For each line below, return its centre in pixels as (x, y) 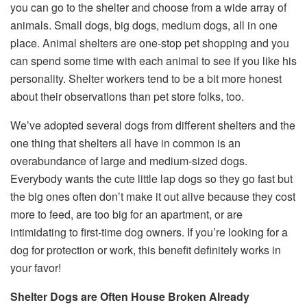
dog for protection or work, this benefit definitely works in (146, 250)
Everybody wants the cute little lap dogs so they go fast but (151, 179)
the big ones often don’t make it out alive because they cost (153, 197)
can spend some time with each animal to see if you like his (153, 61)
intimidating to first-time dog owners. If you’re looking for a (149, 232)
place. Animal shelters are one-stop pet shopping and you (150, 43)
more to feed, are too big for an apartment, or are (126, 214)
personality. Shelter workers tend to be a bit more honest (146, 79)
